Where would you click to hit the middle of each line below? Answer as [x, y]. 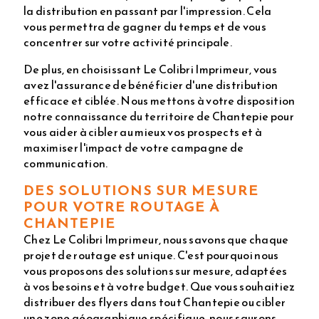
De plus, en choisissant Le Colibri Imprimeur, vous [151, 69]
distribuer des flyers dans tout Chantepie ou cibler [155, 302]
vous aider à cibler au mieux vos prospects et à [143, 131]
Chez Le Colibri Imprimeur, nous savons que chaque [156, 239]
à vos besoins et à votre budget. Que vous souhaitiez [159, 286]
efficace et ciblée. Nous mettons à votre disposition [159, 100]
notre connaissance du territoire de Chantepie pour [159, 116]
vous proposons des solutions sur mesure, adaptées [156, 270]
